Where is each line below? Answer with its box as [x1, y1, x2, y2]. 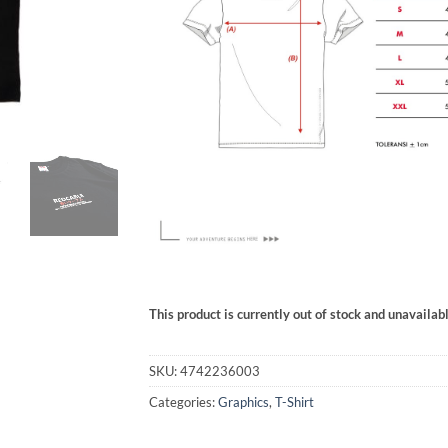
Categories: [149, 394, 218, 411]
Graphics [218, 394, 269, 411]
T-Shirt [275, 394, 314, 411]
